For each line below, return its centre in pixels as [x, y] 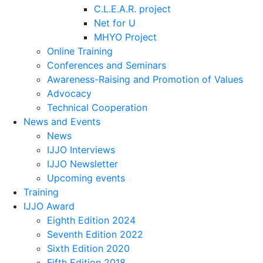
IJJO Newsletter [82, 163]
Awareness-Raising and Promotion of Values [145, 79]
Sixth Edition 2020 [88, 248]
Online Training [80, 51]
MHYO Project [125, 37]
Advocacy [69, 93]
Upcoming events [86, 178]
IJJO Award [49, 206]
